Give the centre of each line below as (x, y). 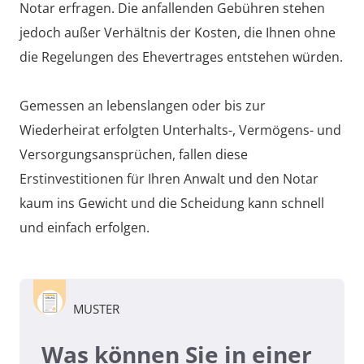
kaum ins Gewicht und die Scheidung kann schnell (172, 204)
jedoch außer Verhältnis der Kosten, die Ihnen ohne (178, 33)
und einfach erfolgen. (84, 228)
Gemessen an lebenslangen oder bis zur (143, 106)
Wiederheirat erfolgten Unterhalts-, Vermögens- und (180, 130)
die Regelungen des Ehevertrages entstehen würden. (181, 57)
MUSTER (96, 309)
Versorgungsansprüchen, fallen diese (134, 155)
